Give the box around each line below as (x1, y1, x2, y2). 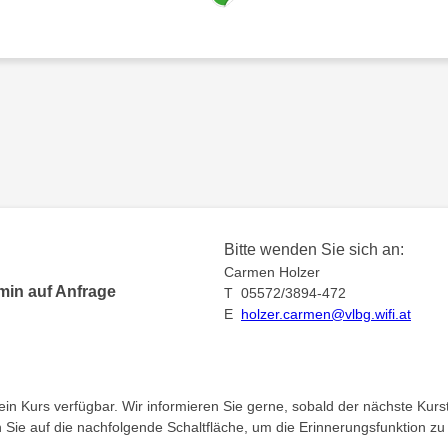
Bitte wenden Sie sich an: (224, 241, 404, 258)
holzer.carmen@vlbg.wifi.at (241, 306, 411, 322)
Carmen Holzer (224, 264, 320, 280)
